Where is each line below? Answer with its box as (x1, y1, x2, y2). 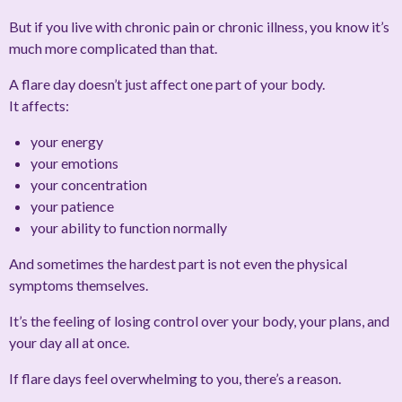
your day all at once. (9, 334, 129, 352)
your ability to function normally (31, 219, 227, 237)
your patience (31, 197, 114, 215)
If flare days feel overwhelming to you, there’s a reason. (9, 370, 341, 388)
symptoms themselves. (9, 276, 148, 294)
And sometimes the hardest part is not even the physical (9, 255, 347, 273)
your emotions (31, 154, 118, 172)
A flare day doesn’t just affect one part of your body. (9, 75, 325, 93)
